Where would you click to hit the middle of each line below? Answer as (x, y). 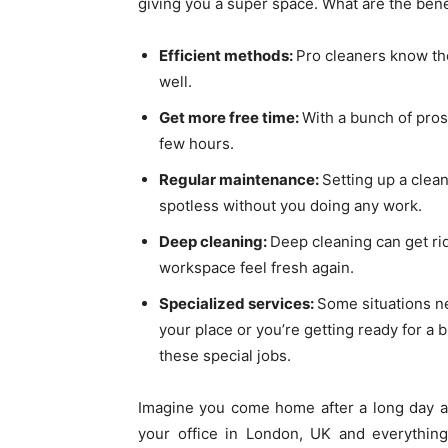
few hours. (196, 143)
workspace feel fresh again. (256, 267)
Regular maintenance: (240, 179)
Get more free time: (230, 117)
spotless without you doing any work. (290, 205)
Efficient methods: (227, 55)
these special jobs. (225, 355)
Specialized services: (238, 303)
